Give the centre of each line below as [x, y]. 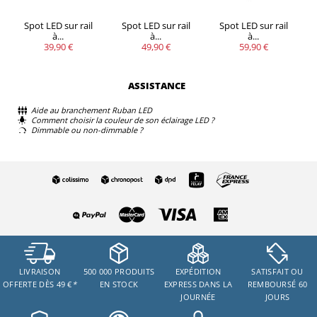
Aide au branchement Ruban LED [92, 110]
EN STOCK [119, 284]
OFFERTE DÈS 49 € [38, 284]
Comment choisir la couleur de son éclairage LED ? [123, 120]
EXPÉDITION [198, 271]
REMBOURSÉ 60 [277, 284]
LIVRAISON [40, 271]
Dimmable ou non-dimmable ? [87, 130]
